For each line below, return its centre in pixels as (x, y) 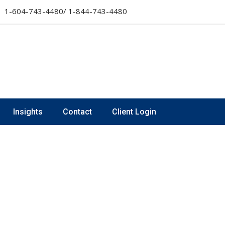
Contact (77, 111)
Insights (28, 111)
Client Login (134, 111)
